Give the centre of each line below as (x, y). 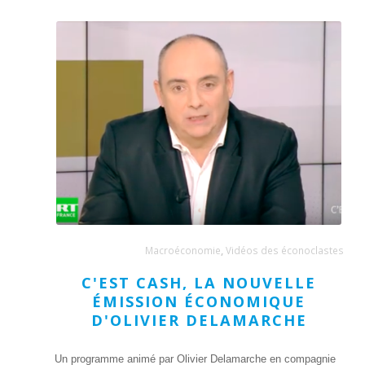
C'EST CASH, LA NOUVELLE (199, 283)
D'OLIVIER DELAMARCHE (199, 321)
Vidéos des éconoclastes (284, 251)
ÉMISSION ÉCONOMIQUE (199, 302)
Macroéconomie (182, 251)
